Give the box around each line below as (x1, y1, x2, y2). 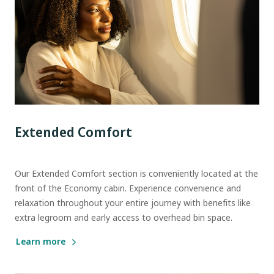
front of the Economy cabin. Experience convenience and (15, 182, 241, 194)
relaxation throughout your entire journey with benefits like (15, 197, 251, 209)
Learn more (16, 235, 65, 248)
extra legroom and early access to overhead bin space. (15, 212, 232, 224)
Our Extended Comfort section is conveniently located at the (15, 168, 258, 180)
